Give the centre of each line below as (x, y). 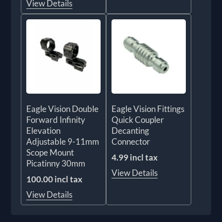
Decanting (130, 130)
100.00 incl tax (55, 179)
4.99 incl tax (135, 157)
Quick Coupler (138, 119)
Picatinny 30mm (56, 163)
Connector (131, 141)
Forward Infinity (56, 119)
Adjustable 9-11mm (63, 141)
